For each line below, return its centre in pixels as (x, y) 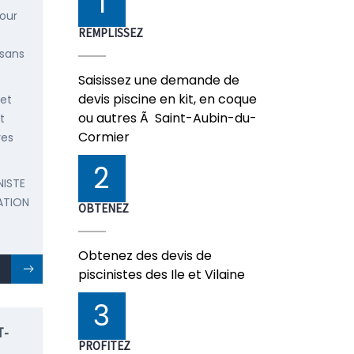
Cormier (104, 137)
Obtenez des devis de (145, 256)
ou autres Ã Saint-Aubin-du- (167, 118)
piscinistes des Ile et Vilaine (161, 275)
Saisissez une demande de (158, 80)
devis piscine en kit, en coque (167, 99)
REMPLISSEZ (110, 33)
